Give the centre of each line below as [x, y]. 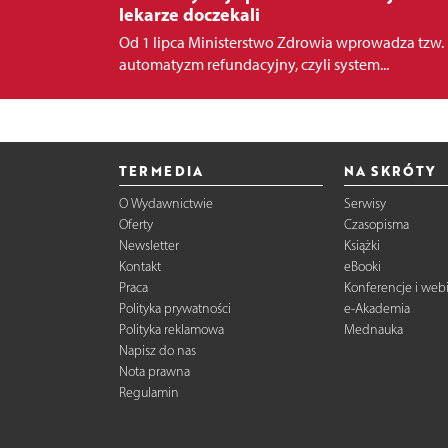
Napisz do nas [157, 350]
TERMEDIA [161, 170]
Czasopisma [377, 224]
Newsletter [148, 245]
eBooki [363, 266]
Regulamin [148, 392]
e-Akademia [377, 308]
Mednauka [374, 329]
